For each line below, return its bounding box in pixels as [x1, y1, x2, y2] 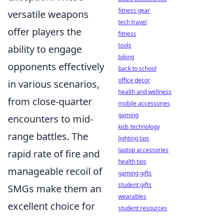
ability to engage [8, 43, 82, 56]
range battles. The [8, 130, 88, 143]
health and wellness [118, 88, 171, 96]
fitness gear [118, 6, 150, 15]
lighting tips [118, 134, 149, 142]
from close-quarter [8, 95, 92, 108]
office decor [118, 76, 150, 84]
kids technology [118, 123, 160, 131]
